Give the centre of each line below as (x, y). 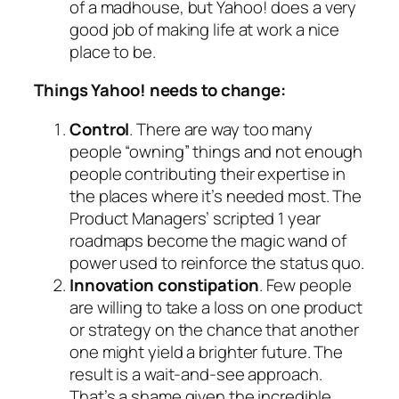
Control (100, 129)
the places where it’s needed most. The (216, 195)
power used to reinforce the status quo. (217, 262)
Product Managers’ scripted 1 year (195, 218)
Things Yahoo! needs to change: (160, 90)
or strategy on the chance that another (215, 329)
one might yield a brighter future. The (207, 351)
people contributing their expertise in (208, 173)
